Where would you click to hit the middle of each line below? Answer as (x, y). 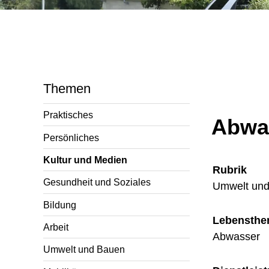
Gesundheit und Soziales (97, 182)
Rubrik (230, 170)
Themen (67, 89)
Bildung (60, 204)
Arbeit (56, 227)
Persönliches (71, 137)
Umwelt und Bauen (84, 249)
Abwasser (236, 237)
